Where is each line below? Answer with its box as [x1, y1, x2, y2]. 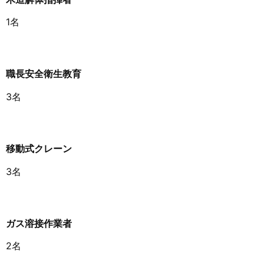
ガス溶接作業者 [6, 217, 72, 230]
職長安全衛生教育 [6, 68, 81, 80]
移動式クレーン [6, 143, 72, 155]
